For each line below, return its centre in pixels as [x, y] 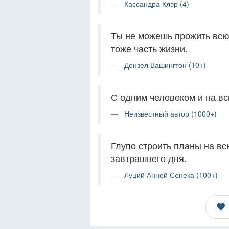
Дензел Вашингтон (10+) [165, 65]
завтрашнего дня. [149, 158]
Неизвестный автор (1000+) [170, 113]
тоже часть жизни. [149, 48]
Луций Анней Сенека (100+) [171, 175]
